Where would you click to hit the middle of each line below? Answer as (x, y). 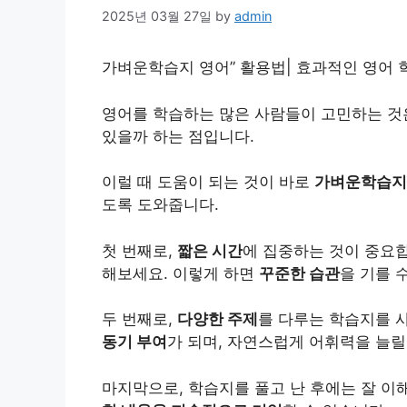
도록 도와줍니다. (160, 205)
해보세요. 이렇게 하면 (180, 273)
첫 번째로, (139, 250)
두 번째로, (139, 319)
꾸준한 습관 (299, 273)
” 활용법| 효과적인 (296, 68)
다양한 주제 (218, 319)
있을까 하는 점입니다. (178, 136)
